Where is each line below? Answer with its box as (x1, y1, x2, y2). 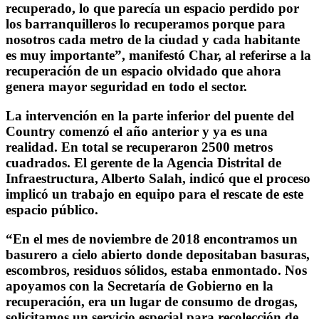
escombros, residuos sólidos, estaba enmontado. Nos (6, 262, 307, 278)
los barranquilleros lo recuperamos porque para (6, 16, 286, 32)
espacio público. (6, 202, 98, 218)
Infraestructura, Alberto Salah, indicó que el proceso (6, 171, 310, 187)
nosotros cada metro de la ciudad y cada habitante (6, 32, 300, 48)
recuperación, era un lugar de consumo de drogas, (6, 293, 298, 309)
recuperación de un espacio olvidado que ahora (6, 63, 281, 79)
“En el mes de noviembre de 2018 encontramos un (6, 231, 298, 246)
